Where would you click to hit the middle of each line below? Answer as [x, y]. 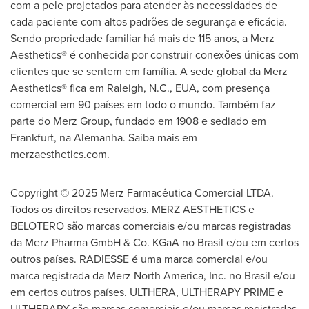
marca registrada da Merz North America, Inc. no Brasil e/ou [153, 275]
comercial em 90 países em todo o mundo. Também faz [143, 104]
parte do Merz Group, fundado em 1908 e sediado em [138, 121]
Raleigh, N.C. [138, 88]
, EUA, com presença [220, 88]
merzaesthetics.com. [62, 154]
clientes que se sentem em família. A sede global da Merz [149, 71]
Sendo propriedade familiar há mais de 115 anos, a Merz [142, 38]
